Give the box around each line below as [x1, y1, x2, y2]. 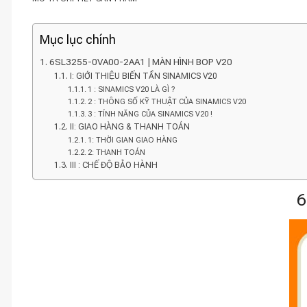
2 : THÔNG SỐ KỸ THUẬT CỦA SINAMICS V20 [87, 97, 246, 106]
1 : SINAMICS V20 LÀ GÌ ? [87, 85, 175, 94]
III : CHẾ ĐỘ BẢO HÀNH [69, 160, 158, 170]
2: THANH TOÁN [87, 148, 145, 157]
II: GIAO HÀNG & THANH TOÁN [69, 122, 190, 132]
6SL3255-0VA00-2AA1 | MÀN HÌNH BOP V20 [49, 56, 232, 67]
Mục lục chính [40, 32, 116, 47]
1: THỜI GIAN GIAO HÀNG [87, 136, 177, 145]
